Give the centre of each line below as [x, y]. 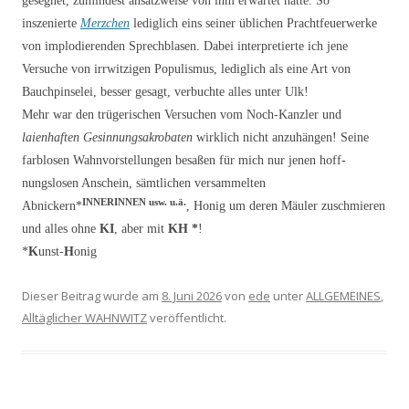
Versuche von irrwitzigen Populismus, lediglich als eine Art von [186, 68]
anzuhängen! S [310, 137]
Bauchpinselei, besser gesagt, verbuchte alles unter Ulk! [165, 91]
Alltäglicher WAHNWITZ [84, 317]
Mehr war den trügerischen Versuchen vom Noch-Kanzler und [182, 114]
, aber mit [141, 228]
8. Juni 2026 [192, 295]
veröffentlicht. [187, 317]
